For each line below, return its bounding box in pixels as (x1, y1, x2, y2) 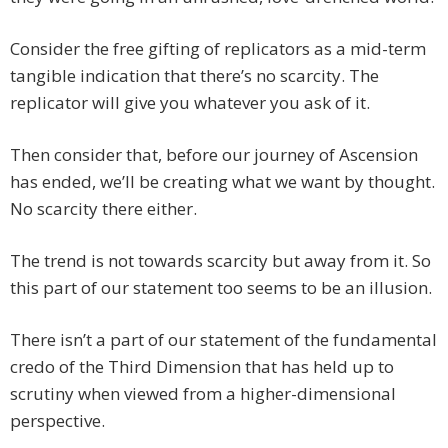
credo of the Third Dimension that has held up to (10, 355, 394, 379)
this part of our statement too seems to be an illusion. (10, 276, 432, 300)
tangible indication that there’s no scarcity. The (10, 64, 379, 88)
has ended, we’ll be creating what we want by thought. (10, 170, 435, 194)
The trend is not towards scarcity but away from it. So (10, 249, 431, 273)
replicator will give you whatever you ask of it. (10, 91, 370, 115)
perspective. (10, 409, 105, 433)
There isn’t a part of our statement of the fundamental (10, 328, 437, 352)
